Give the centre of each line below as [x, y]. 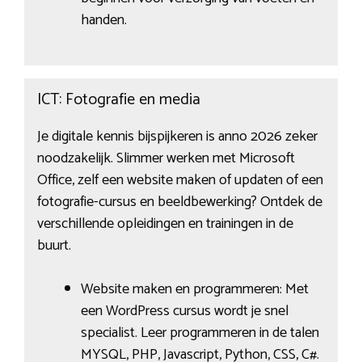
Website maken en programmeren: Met [194, 290]
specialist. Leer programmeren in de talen [200, 333]
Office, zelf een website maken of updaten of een [180, 181]
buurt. [54, 246]
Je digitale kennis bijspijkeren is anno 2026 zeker [177, 137]
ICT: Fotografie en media [118, 100]
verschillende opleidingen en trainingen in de [165, 224]
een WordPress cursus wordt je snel [184, 311]
